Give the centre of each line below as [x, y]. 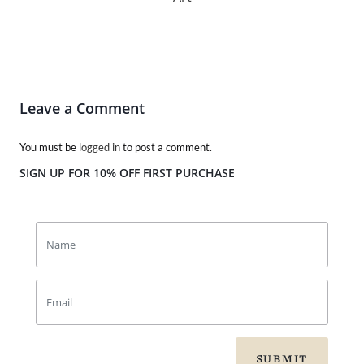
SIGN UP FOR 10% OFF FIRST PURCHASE [127, 172]
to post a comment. [166, 147]
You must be [49, 147]
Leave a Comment [82, 108]
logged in [100, 147]
